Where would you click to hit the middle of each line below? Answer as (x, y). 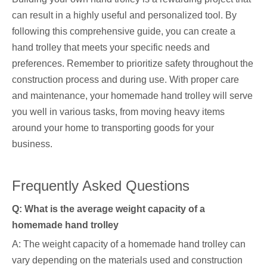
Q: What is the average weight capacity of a (108, 209)
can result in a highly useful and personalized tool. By (124, 15)
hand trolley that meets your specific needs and (111, 47)
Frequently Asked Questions (101, 186)
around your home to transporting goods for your (113, 128)
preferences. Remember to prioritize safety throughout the (133, 63)
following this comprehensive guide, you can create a (124, 31)
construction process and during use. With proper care (125, 80)
